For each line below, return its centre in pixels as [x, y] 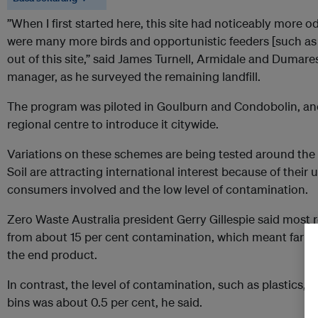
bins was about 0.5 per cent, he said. [105, 302]
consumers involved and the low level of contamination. [158, 190]
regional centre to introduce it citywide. [113, 124]
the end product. [52, 255]
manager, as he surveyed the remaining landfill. [134, 77]
